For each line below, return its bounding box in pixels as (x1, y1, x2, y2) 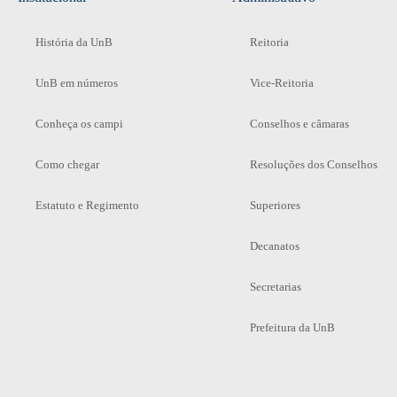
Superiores (249, 198, 300, 212)
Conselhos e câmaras (249, 116, 349, 130)
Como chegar (35, 157, 99, 171)
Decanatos (249, 238, 300, 253)
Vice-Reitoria (249, 75, 314, 90)
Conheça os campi (35, 116, 123, 130)
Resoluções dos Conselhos (249, 157, 378, 171)
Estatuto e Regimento (35, 198, 139, 212)
